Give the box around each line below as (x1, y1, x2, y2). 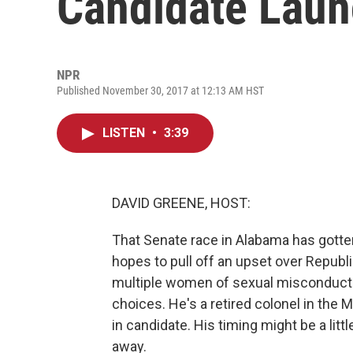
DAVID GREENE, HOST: (112, 195, 251, 211)
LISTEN (102, 125, 148, 140)
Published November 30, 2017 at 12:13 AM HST (57, 84, 264, 97)
